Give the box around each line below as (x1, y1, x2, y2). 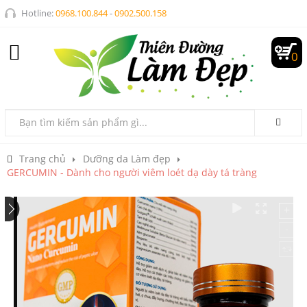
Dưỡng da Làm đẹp (83, 151, 171, 165)
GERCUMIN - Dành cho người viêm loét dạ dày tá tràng (7, 165, 257, 179)
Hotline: (21, 7, 56, 19)
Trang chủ (19, 151, 66, 165)
